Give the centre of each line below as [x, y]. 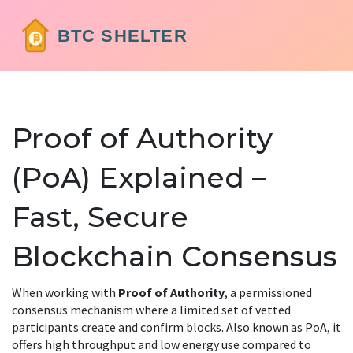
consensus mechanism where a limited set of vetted [151, 310]
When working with [65, 292]
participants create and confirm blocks [117, 327]
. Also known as [263, 327]
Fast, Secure [100, 217]
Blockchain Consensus [175, 256]
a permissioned [271, 292]
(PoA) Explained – [139, 177]
